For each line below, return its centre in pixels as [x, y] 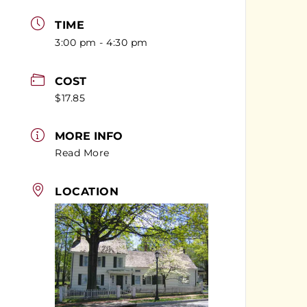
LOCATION [87, 191]
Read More [82, 153]
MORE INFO [89, 136]
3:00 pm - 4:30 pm [101, 42]
